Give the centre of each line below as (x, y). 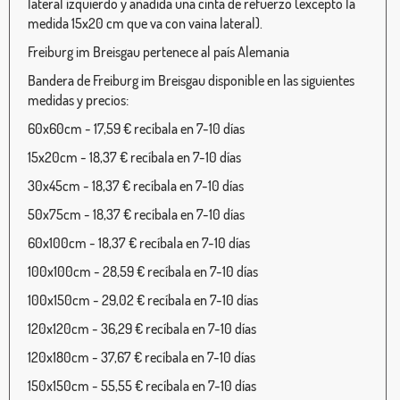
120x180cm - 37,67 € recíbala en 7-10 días (142, 358)
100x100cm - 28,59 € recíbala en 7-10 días (143, 272)
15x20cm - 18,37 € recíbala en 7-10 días (134, 158)
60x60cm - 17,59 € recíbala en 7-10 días (136, 129)
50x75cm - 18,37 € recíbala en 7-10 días (136, 215)
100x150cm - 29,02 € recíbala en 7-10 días (143, 300)
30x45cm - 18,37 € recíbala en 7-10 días (136, 186)
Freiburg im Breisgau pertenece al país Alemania (158, 52)
